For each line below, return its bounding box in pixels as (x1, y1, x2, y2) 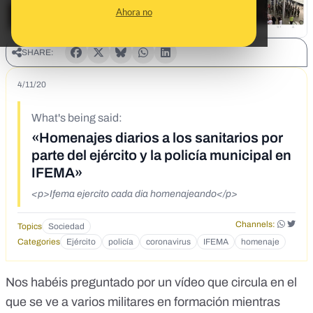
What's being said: (31, 112, 122, 124)
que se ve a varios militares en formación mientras (6, 295, 280, 310)
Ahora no (115, 6, 152, 17)
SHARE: (22, 48, 54, 58)
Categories (17, 237, 60, 247)
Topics (17, 221, 42, 232)
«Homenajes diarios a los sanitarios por (31, 130, 283, 146)
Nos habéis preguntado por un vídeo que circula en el (6, 275, 297, 290)
